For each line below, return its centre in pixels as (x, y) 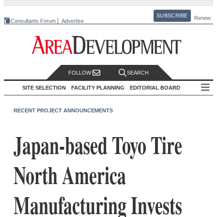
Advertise (73, 21)
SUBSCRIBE (172, 16)
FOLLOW (80, 73)
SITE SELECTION (44, 87)
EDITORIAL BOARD (155, 87)
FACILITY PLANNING (98, 87)
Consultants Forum (33, 21)
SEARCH (138, 73)
